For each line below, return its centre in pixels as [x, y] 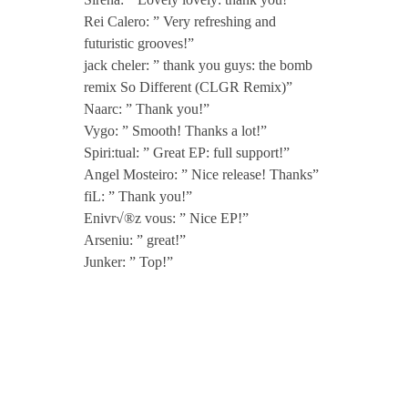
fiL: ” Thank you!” [138, 197]
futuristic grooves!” [138, 44]
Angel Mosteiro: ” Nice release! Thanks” [201, 175]
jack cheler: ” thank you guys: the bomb [198, 66]
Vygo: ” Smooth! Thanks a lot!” [175, 131]
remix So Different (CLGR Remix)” [188, 87]
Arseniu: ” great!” [134, 240]
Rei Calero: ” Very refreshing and [179, 22]
